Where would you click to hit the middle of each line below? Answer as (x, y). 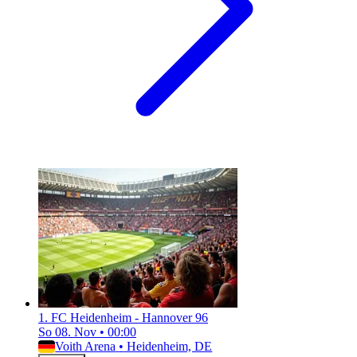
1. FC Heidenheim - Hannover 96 (123, 318)
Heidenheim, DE (168, 347)
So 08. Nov (69, 332)
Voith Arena (86, 347)
